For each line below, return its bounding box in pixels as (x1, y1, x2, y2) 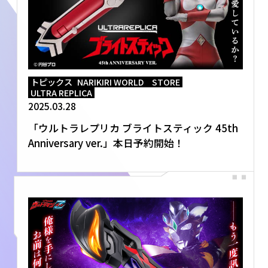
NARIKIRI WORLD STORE (77, 75, 180, 88)
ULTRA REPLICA (30, 86, 92, 99)
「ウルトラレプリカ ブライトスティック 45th (28, 120, 238, 135)
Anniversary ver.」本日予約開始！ (28, 135, 184, 150)
